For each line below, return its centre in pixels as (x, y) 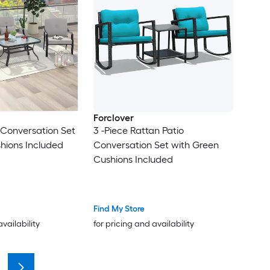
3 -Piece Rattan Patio (138, 131)
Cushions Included (133, 160)
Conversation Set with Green (156, 145)
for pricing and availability (143, 224)
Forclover (113, 118)
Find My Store (119, 209)
